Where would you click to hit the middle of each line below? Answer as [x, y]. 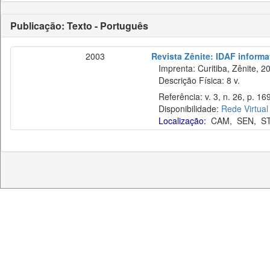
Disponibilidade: [186, 108]
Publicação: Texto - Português [79, 26]
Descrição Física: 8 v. [196, 80]
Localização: [182, 121]
